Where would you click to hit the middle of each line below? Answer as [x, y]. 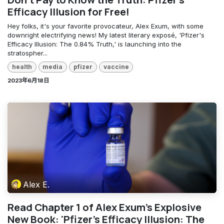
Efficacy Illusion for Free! [68, 11]
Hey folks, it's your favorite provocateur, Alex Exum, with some [105, 26]
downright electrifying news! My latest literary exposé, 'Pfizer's [106, 35]
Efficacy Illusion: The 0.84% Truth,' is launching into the [94, 44]
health [22, 66]
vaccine [116, 66]
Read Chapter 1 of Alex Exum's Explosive [104, 207]
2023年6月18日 [28, 81]
